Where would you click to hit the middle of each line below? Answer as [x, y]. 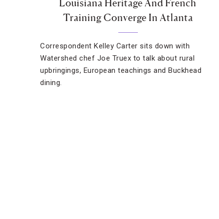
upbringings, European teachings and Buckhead [121, 70]
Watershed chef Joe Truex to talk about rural [117, 58]
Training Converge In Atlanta [128, 18]
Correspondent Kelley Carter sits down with [115, 46]
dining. [51, 83]
